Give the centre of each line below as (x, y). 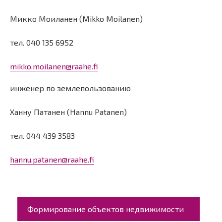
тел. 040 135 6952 (42, 42)
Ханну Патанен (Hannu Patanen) (68, 112)
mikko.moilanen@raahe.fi (54, 66)
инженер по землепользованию (70, 88)
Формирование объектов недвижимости (106, 209)
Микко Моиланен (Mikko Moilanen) (76, 19)
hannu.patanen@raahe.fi (52, 159)
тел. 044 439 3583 (42, 136)
